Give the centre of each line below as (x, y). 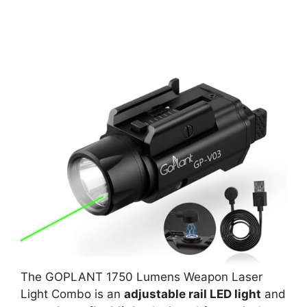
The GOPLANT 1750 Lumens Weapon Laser (142, 277)
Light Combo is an (72, 294)
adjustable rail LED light (193, 294)
